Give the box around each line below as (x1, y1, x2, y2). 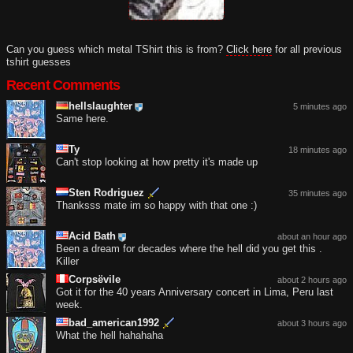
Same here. (56, 113, 109, 125)
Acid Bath (69, 230, 116, 243)
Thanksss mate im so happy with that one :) (56, 199, 257, 212)
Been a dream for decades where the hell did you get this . (56, 243, 322, 255)
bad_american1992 (69, 317, 159, 329)
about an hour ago (277, 232, 347, 242)
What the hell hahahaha (56, 329, 163, 342)
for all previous (272, 43, 342, 55)
